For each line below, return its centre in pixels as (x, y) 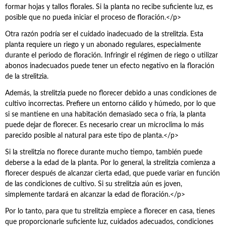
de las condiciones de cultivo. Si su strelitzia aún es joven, (94, 184)
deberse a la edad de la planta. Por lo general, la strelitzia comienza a (110, 163)
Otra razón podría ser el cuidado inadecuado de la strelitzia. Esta (104, 34)
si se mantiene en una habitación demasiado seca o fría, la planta (105, 115)
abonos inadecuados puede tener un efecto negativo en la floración (110, 66)
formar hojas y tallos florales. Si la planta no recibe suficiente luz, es (109, 7)
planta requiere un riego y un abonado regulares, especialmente (103, 45)
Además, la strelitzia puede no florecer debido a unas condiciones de (111, 93)
